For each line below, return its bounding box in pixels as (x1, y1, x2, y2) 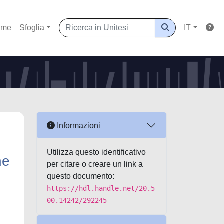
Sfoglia (19, 23, 44, 32)
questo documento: (47, 172, 114, 180)
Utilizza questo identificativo (47, 148, 146, 156)
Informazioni (55, 121, 100, 130)
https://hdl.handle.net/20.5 (47, 184, 155, 192)
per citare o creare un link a (47, 160, 143, 168)
